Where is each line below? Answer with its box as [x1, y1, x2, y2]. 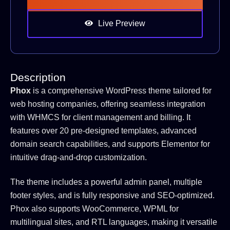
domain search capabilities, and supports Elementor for [10, 140, 210, 149]
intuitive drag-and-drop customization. [10, 153, 147, 162]
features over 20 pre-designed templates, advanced [10, 126, 197, 136]
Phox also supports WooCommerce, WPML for [10, 204, 179, 214]
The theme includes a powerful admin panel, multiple [10, 178, 202, 187]
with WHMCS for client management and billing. [10, 113, 186, 122]
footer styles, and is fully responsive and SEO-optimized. [10, 191, 215, 200]
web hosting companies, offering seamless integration [10, 100, 205, 109]
